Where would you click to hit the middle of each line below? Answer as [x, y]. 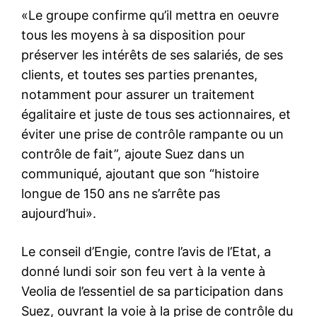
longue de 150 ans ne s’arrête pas [121, 193]
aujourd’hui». [59, 213]
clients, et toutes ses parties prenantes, [139, 74]
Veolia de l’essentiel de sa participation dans [152, 291]
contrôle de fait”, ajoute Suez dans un [133, 154]
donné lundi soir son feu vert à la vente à [143, 271]
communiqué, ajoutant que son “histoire [140, 173]
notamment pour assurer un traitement [138, 94]
